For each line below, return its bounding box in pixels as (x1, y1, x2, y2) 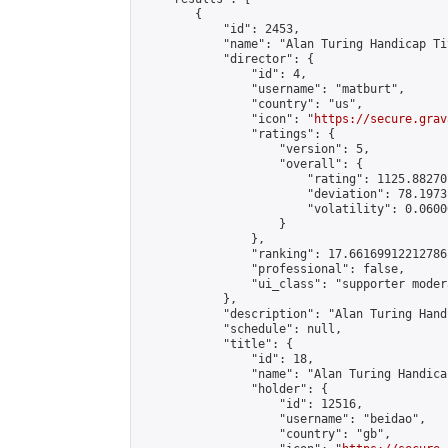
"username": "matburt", (139, 82, 405, 96)
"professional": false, (139, 262, 405, 276)
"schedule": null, (139, 322, 342, 336)
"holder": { (139, 382, 328, 396)
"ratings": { (139, 127, 335, 141)
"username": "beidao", (139, 412, 426, 426)
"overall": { (139, 157, 363, 171)
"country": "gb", (139, 427, 391, 441)
